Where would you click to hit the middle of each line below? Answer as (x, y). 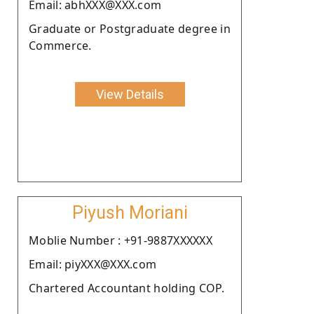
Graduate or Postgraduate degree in (130, 28)
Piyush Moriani (130, 212)
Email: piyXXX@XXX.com (93, 264)
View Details (130, 94)
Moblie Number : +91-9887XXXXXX (121, 240)
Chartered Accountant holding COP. (127, 288)
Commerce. (60, 45)
